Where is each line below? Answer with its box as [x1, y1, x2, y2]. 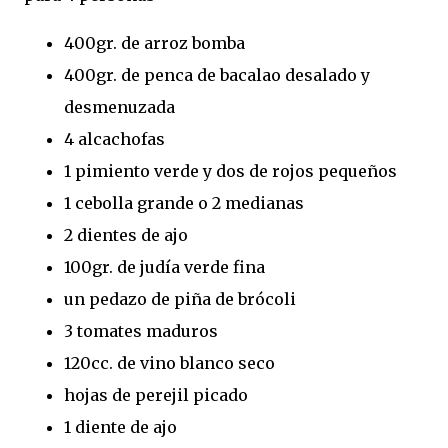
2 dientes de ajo [64, 224, 188, 245]
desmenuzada [64, 96, 175, 117]
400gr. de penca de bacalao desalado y [64, 64, 370, 85]
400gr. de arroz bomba [64, 32, 245, 53]
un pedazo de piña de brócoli [64, 288, 296, 309]
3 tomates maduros [64, 320, 218, 341]
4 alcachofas [64, 128, 165, 149]
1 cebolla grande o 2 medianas [64, 192, 304, 213]
